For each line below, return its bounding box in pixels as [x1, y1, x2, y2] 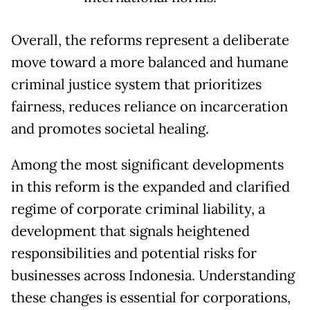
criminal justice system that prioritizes [11, 75, 262, 94]
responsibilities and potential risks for [11, 244, 257, 263]
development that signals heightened [11, 222, 250, 241]
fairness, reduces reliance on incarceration [11, 98, 288, 116]
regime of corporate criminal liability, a [11, 200, 265, 219]
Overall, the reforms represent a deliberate [11, 31, 289, 50]
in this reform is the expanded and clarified [11, 178, 290, 197]
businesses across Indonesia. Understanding [11, 266, 295, 285]
